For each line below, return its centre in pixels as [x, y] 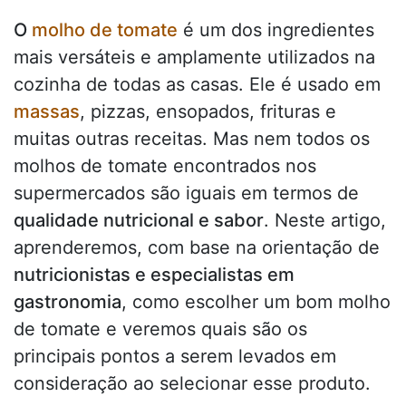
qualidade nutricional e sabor [139, 221]
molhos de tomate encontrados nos [165, 166]
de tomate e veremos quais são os [160, 329]
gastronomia [68, 302]
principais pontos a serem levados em [175, 357]
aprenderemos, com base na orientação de [197, 248]
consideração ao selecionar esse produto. [192, 384]
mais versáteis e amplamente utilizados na [194, 58]
